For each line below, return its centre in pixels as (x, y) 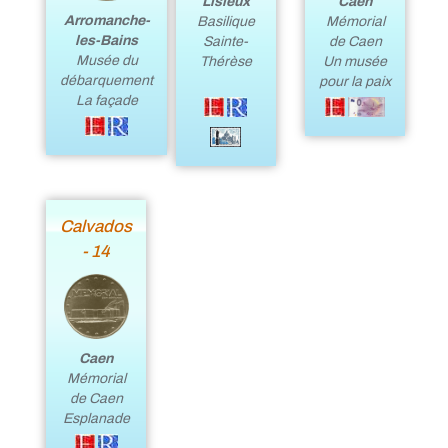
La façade (106, 100)
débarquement (107, 80)
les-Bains (107, 40)
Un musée (355, 61)
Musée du (106, 60)
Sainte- (226, 41)
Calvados (96, 226)
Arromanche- (106, 20)
